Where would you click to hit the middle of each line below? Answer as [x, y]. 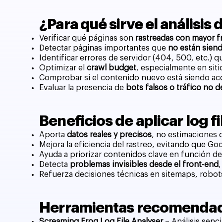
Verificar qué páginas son [87, 38]
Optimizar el [63, 68]
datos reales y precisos [110, 135]
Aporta [53, 135]
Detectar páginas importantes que [104, 48]
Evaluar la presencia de [83, 87]
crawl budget [112, 68]
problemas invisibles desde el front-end [144, 164]
